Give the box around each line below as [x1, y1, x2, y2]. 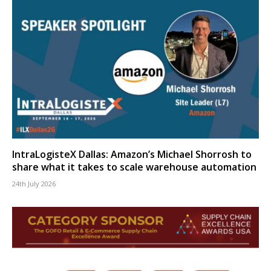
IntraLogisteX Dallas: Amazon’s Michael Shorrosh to [12, 147, 252, 161]
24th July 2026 [12, 178, 56, 188]
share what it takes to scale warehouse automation [12, 160, 256, 174]
